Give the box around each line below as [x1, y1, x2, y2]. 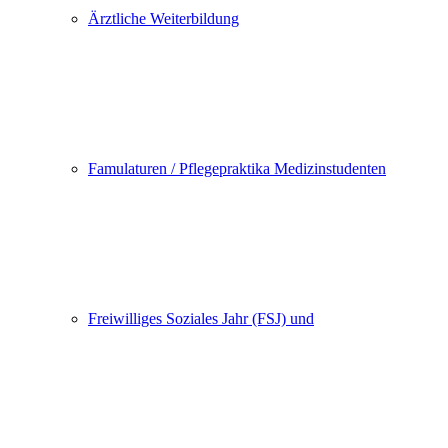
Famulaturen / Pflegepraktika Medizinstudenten [88, 160, 386, 177]
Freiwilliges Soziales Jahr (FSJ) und [88, 310, 314, 327]
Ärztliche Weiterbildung [88, 10, 239, 27]
